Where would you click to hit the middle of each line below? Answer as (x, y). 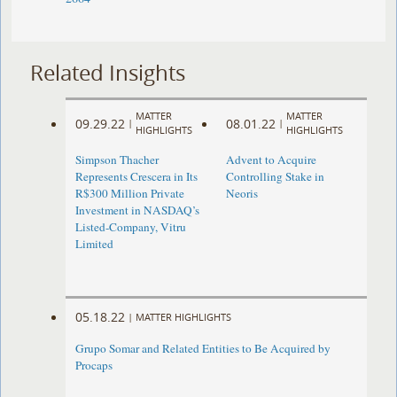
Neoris (241, 194)
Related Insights (108, 72)
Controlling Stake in (275, 177)
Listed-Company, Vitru (131, 227)
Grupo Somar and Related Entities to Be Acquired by (203, 349)
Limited (95, 244)
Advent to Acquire (271, 160)
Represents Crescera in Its (137, 177)
